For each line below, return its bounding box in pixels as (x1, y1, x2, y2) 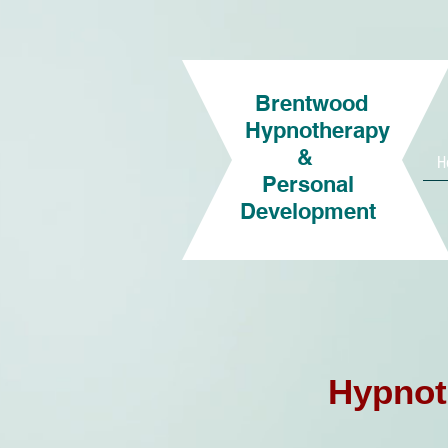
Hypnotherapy (202, 117, 390, 143)
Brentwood (254, 90, 368, 116)
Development (216, 198, 376, 224)
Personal (196, 171, 396, 197)
